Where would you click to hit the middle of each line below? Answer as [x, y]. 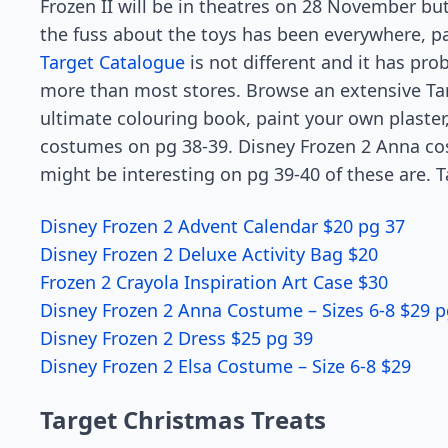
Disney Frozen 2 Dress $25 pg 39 [176, 338]
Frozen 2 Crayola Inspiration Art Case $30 [214, 282]
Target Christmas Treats [183, 420]
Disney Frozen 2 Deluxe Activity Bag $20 [209, 254]
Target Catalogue [112, 62]
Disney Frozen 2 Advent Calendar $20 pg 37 [222, 226]
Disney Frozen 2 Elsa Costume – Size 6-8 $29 [225, 366]
